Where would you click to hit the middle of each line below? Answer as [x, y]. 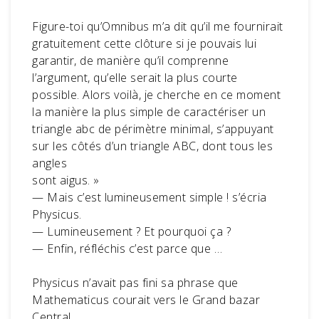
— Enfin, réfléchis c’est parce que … [127, 248]
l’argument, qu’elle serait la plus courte [135, 77]
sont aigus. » [66, 180]
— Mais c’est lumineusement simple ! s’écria [150, 197]
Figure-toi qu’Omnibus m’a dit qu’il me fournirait [158, 26]
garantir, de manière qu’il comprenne [130, 60]
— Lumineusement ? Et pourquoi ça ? [131, 231]
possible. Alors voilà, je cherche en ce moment [156, 94]
